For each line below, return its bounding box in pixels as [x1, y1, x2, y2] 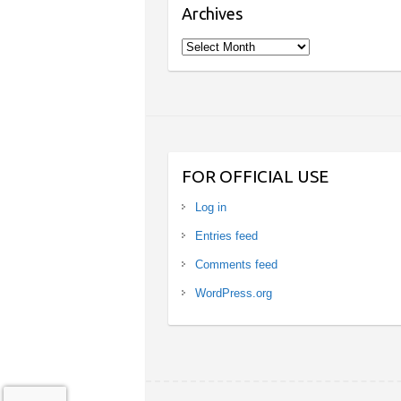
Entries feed [195, 228, 259, 243]
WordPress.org [195, 286, 273, 300]
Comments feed [195, 257, 278, 271]
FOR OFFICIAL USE [182, 166, 329, 186]
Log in [195, 200, 227, 214]
